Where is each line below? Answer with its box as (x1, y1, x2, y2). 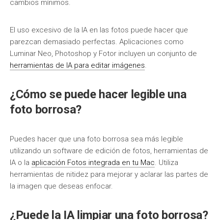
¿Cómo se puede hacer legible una (10, 87, 187, 101)
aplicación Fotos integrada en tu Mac (31, 158, 155, 167)
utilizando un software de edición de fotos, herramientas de (10, 146, 208, 155)
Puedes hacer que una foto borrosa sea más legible (10, 135, 183, 143)
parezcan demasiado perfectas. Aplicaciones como (10, 37, 184, 46)
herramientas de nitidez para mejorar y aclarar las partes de (10, 170, 208, 179)
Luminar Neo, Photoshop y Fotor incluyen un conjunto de (10, 49, 197, 58)
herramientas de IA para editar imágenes (10, 61, 145, 70)
